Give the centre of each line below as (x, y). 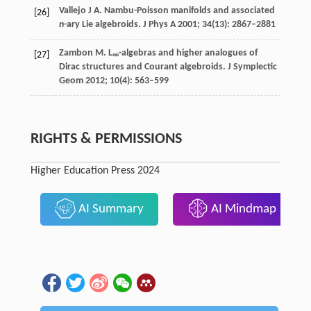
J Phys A (159, 24)
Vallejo (72, 10)
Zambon (76, 53)
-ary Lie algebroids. (103, 24)
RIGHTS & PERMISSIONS (106, 139)
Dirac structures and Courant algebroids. (143, 67)
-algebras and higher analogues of (188, 53)
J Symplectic (252, 67)
